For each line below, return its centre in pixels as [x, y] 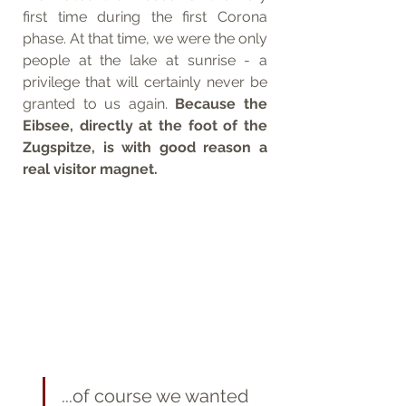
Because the [222, 104]
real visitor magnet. [92, 169]
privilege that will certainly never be [145, 82]
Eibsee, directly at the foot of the [145, 126]
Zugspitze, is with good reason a [145, 148]
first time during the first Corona [145, 17]
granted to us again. [99, 104]
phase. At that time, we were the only [145, 39]
